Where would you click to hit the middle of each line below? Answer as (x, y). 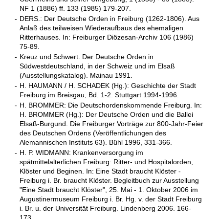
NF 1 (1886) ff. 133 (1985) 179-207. (75, 8)
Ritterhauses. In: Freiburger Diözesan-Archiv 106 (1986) (107, 37)
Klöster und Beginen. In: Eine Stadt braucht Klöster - (100, 171)
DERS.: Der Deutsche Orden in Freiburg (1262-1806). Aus (109, 19)
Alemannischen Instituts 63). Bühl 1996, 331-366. (96, 142)
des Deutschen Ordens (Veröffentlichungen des (93, 133)
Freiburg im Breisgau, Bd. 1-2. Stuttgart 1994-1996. (99, 95)
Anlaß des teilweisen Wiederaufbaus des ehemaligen (101, 28)
